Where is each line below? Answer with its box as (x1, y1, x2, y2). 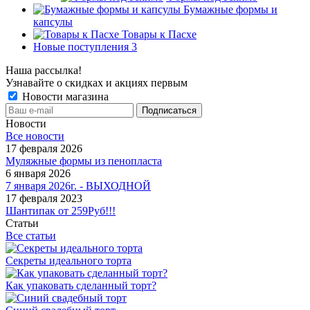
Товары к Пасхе (122, 28, 197, 40)
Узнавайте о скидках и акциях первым (6, 76, 188, 89)
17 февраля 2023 (6, 192, 82, 204)
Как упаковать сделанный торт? (6, 279, 156, 291)
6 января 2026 (6, 167, 71, 179)
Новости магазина (19, 90, 109, 102)
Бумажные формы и (183, 3, 277, 15)
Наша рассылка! (6, 64, 82, 76)
